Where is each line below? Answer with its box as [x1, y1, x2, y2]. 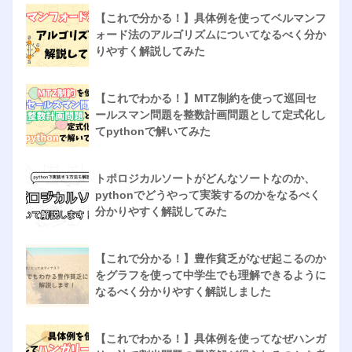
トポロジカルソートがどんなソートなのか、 [95, 171, 315, 185]
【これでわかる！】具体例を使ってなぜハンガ [95, 332, 326, 345]
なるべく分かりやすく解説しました [95, 284, 271, 298]
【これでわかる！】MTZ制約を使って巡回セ [95, 91, 317, 104]
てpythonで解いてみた [95, 124, 211, 137]
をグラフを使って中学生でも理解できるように [95, 268, 326, 281]
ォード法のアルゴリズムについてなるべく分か [95, 27, 326, 41]
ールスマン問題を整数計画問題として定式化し [95, 108, 326, 121]
